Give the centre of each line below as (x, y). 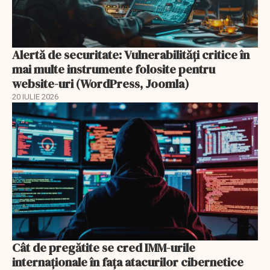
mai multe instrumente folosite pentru (114, 69)
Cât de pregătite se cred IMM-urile (104, 248)
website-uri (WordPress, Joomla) (101, 83)
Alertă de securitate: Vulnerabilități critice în (131, 55)
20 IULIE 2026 (35, 96)
